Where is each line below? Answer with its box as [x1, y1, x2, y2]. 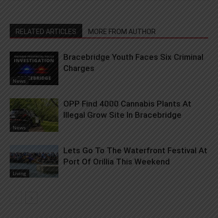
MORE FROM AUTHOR [88, 28, 156, 36]
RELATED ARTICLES [16, 28, 76, 36]
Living [13, 170, 26, 177]
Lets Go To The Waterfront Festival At [63, 145, 207, 156]
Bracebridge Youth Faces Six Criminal [63, 52, 203, 62]
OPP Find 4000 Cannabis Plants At [63, 99, 191, 109]
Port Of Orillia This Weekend [63, 157, 170, 167]
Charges [63, 63, 94, 73]
